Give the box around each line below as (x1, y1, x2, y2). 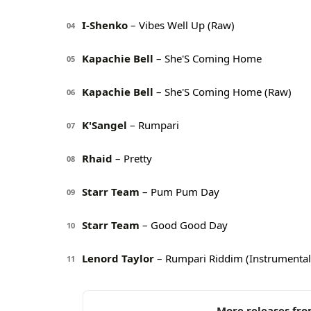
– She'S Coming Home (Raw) (153, 85, 292, 99)
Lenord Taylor (82, 251, 154, 266)
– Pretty (112, 151, 152, 166)
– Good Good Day (140, 218, 228, 233)
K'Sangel (82, 118, 127, 133)
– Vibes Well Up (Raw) (128, 18, 235, 33)
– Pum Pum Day (140, 185, 219, 199)
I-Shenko (82, 18, 128, 33)
